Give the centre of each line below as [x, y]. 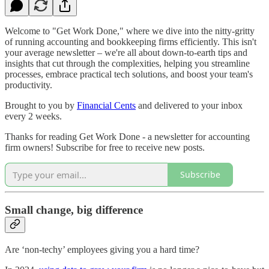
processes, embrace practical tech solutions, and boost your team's [129, 74]
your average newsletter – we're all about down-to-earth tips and [126, 52]
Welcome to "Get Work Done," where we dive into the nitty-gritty [130, 31]
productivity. [29, 85]
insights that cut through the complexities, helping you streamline [127, 63]
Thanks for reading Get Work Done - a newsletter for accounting [127, 136]
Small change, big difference [74, 210]
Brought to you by [41, 105]
